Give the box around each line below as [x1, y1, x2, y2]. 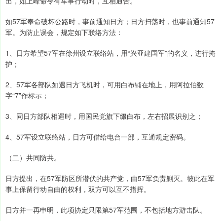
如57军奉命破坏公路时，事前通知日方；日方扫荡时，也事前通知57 [5, 16, 215, 27]
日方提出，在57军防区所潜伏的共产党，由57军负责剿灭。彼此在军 [5, 173, 215, 184]
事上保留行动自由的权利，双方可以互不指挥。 [5, 184, 150, 194]
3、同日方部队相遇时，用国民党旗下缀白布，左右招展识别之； [5, 111, 203, 121]
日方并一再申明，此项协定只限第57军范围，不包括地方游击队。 [5, 205, 207, 215]
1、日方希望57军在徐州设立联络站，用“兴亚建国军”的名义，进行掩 [5, 48, 216, 58]
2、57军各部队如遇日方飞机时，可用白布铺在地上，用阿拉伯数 [5, 79, 204, 90]
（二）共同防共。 [5, 152, 61, 163]
